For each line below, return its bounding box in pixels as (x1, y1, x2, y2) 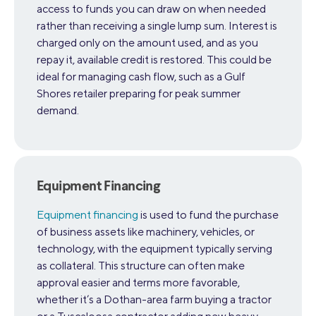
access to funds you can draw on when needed (37, 2, 266, 16)
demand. (37, 104, 79, 118)
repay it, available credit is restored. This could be (37, 53, 272, 67)
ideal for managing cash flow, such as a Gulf (37, 70, 245, 84)
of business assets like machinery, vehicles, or (37, 225, 255, 239)
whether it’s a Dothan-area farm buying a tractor (37, 293, 272, 307)
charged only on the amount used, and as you (37, 36, 258, 50)
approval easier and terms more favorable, (37, 276, 240, 290)
